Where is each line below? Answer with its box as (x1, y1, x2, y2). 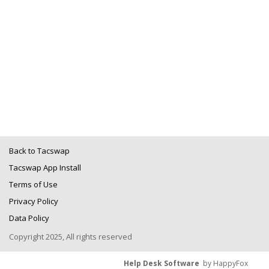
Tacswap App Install (9, 162, 81, 173)
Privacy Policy (9, 196, 58, 207)
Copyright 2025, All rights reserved (9, 231, 132, 242)
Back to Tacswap (9, 145, 70, 156)
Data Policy (9, 213, 49, 223)
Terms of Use (9, 179, 58, 190)
